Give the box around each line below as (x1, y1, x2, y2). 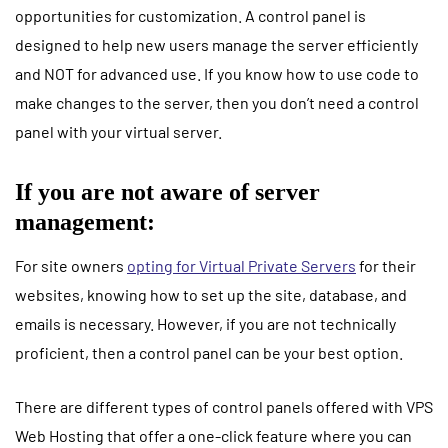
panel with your (15, 121, 125, 141)
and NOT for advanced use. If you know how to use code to (15, 63, 419, 83)
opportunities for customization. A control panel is (15, 5, 366, 25)
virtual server (125, 121, 218, 141)
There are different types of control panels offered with (15, 396, 406, 416)
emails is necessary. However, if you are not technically (15, 313, 396, 333)
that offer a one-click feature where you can (104, 425, 412, 445)
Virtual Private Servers (199, 255, 356, 275)
